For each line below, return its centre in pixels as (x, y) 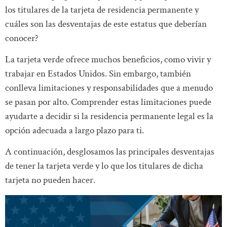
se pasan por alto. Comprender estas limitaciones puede (108, 102)
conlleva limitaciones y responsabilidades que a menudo (109, 88)
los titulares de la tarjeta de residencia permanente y (102, 10)
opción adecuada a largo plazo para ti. (74, 131)
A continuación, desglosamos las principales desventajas (110, 152)
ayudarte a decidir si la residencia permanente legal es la (109, 117)
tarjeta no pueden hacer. (50, 180)
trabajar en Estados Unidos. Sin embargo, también (98, 74)
